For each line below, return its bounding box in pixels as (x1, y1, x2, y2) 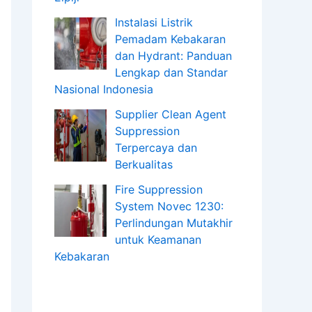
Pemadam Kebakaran (115, 32, 226, 46)
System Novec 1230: (115, 199, 224, 213)
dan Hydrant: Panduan (115, 49, 232, 63)
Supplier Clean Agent (115, 107, 226, 121)
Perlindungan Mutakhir (115, 216, 233, 230)
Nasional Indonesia (54, 82, 153, 96)
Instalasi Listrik (115, 15, 193, 29)
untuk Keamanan (115, 233, 201, 247)
